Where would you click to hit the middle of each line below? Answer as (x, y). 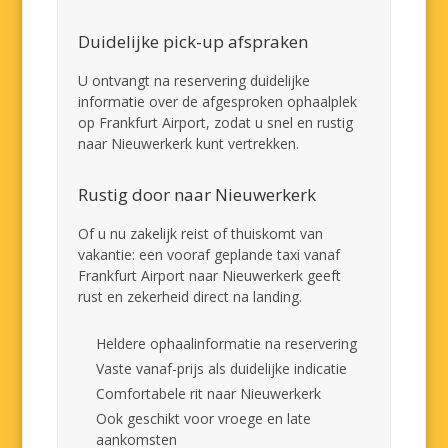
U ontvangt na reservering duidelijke (194, 80)
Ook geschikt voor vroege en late (204, 418)
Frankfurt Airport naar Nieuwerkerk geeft (210, 275)
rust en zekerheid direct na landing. (190, 296)
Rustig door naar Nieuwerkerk (197, 194)
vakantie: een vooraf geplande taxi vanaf (209, 254)
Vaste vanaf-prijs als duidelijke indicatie (222, 368)
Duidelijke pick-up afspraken (193, 41)
